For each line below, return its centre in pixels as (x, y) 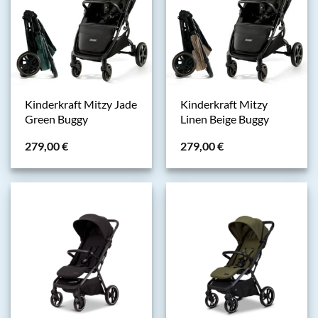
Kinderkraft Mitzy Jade (81, 105)
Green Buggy (56, 120)
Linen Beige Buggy (224, 120)
